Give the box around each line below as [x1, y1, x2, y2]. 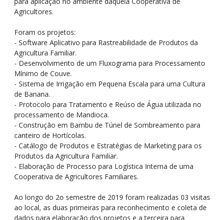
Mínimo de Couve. [14, 69, 72, 78]
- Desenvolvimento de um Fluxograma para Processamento [14, 58, 205, 68]
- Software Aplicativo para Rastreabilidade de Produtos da [14, 38, 198, 47]
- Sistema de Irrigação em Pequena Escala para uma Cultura [14, 79, 205, 88]
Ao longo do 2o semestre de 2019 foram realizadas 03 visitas [14, 192, 210, 202]
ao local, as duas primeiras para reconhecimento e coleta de [14, 203, 207, 212]
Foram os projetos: [14, 27, 76, 37]
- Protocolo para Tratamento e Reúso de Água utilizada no [14, 100, 201, 109]
